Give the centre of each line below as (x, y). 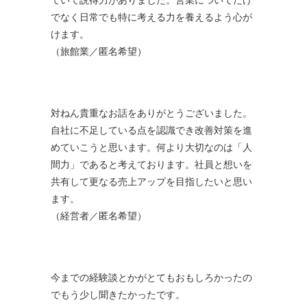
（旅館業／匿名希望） (99, 51)
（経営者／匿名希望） (99, 216)
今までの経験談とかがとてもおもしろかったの (151, 277)
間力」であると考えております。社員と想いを (151, 164)
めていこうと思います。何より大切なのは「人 (151, 147)
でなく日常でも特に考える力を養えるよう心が (151, 17)
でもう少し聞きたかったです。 (118, 294)
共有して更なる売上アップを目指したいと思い (151, 181)
